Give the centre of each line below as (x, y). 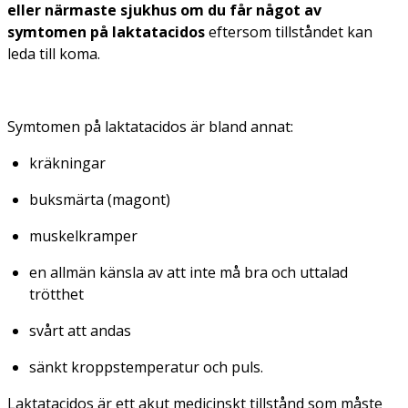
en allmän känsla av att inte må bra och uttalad (189, 272)
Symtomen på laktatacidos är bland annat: (150, 126)
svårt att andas (80, 330)
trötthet (56, 294)
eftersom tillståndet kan (289, 31)
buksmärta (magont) (100, 199)
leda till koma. (54, 53)
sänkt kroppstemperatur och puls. (146, 367)
